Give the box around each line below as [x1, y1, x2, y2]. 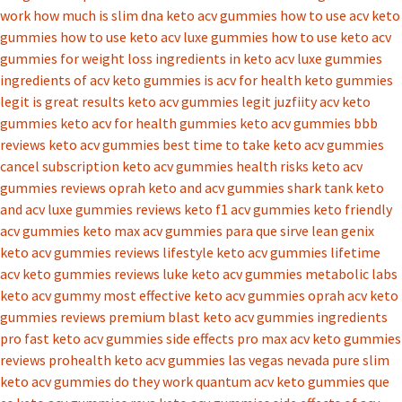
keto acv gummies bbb [240, 113, 378, 132]
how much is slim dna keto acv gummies [33, 5, 277, 24]
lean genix [311, 221, 374, 240]
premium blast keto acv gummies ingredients [109, 307, 388, 326]
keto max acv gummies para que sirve [83, 221, 309, 240]
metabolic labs [305, 264, 398, 283]
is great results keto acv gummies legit [32, 92, 271, 110]
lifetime [330, 242, 380, 261]
